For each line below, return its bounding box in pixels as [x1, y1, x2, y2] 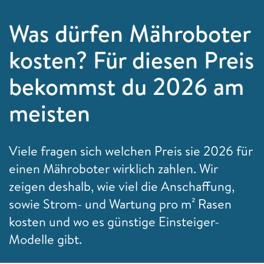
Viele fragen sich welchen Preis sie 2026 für [9, 141, 253, 160]
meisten [9, 96, 90, 129]
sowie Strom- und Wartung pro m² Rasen [9, 194, 232, 213]
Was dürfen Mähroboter [9, 16, 250, 49]
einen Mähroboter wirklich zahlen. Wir [9, 159, 218, 177]
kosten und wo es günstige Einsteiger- [9, 212, 219, 230]
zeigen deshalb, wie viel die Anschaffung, [9, 177, 235, 195]
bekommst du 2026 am [9, 70, 244, 103]
